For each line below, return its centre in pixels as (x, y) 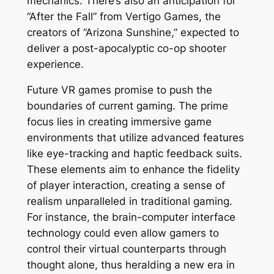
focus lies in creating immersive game (119, 122)
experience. (55, 64)
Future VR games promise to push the (119, 90)
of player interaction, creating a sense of (126, 186)
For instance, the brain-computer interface (131, 217)
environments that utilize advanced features (135, 138)
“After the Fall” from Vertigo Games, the (124, 16)
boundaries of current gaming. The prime (127, 106)
